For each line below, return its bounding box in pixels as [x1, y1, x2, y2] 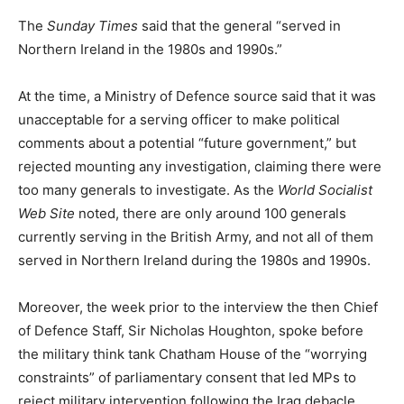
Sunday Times [47, 16, 138, 34]
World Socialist [278, 180, 372, 198]
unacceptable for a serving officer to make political [18, 110, 340, 128]
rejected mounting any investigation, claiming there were [18, 157, 381, 175]
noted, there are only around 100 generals [75, 204, 346, 222]
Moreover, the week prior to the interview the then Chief [18, 298, 378, 316]
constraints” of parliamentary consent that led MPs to [18, 368, 356, 386]
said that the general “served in [138, 16, 341, 34]
